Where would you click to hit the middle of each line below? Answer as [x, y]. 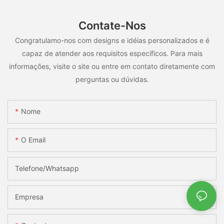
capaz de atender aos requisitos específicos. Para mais [112, 53]
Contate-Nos [112, 25]
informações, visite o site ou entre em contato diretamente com [112, 66]
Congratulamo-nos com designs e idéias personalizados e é [112, 40]
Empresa [29, 196]
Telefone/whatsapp [47, 168]
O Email [33, 139]
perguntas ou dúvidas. [112, 79]
